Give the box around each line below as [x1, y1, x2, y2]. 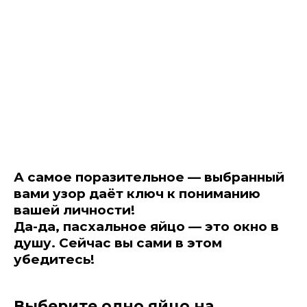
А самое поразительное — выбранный [14, 169, 284, 185]
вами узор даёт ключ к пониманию [14, 185, 260, 201]
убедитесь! [14, 251, 95, 267]
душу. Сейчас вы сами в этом [14, 234, 222, 251]
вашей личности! [14, 201, 135, 218]
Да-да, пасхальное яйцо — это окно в [14, 218, 279, 234]
